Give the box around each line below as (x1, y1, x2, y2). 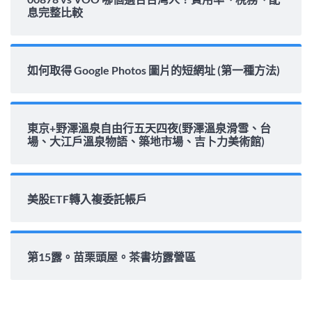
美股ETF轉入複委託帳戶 (27, 192, 147, 205)
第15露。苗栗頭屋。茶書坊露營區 (27, 249, 196, 263)
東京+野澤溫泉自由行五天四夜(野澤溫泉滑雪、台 (27, 120, 271, 134)
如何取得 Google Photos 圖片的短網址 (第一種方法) (27, 63, 280, 77)
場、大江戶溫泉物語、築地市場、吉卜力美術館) (27, 134, 265, 148)
